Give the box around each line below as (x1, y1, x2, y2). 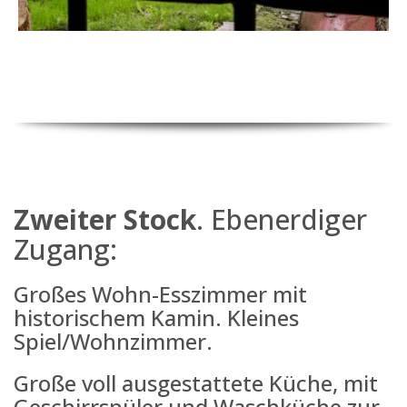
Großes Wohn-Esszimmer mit (14, 278, 307, 309)
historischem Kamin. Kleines (14, 302, 299, 333)
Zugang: (14, 230, 117, 268)
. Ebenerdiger (196, 200, 367, 238)
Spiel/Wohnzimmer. (14, 325, 213, 356)
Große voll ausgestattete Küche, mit (14, 367, 378, 398)
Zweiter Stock (14, 200, 196, 238)
